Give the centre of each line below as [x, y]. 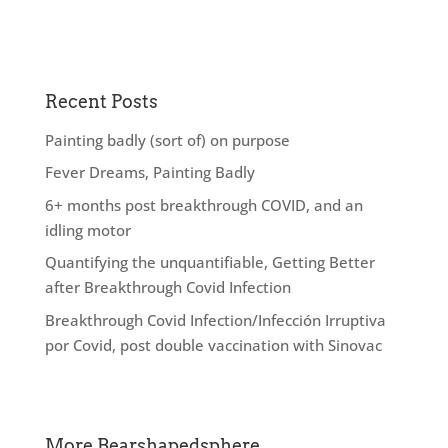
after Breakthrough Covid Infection [167, 287]
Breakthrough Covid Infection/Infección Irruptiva [215, 319]
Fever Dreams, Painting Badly [149, 172]
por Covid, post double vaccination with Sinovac [213, 344]
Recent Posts [101, 101]
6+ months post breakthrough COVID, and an [203, 204]
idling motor [87, 229]
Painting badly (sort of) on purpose [167, 139]
